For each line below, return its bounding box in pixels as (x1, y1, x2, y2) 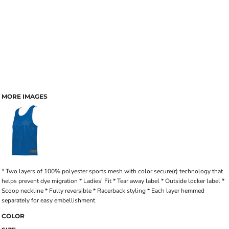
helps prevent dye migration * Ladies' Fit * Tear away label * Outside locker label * (2, 177, 224, 185)
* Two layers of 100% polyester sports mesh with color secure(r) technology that (2, 167, 223, 175)
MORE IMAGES (2, 93, 48, 100)
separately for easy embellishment (2, 196, 95, 204)
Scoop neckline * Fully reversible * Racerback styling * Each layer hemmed (2, 187, 204, 195)
